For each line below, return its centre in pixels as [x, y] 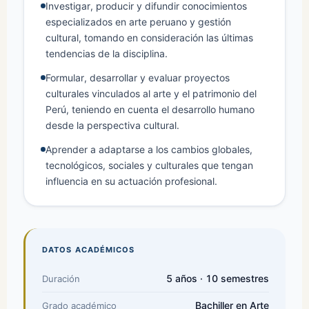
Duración [61, 279]
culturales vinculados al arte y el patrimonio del [151, 94]
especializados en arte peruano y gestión [138, 22]
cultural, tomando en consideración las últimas [149, 38]
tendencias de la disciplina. [107, 54]
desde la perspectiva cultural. [112, 126]
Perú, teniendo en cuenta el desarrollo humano [150, 110]
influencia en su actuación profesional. [131, 181]
